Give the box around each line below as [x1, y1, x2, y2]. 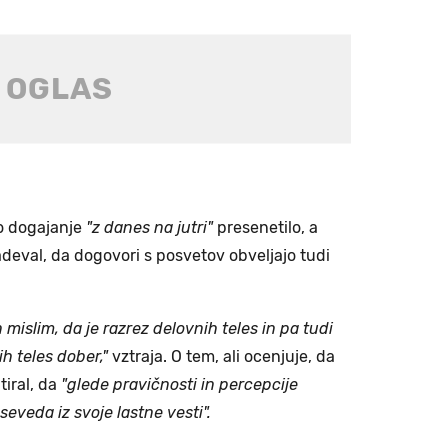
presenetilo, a [213, 217, 318, 237]
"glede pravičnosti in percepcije [61, 374, 298, 394]
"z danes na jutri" [86, 217, 213, 237]
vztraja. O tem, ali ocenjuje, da [108, 346, 335, 366]
